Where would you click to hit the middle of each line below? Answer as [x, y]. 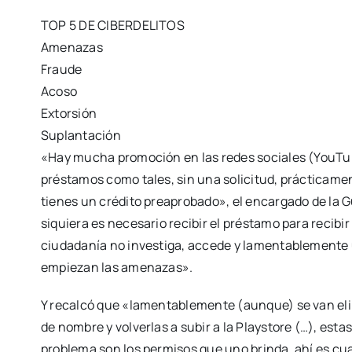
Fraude [61, 69]
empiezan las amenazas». [117, 267]
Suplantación [81, 135]
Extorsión [69, 113]
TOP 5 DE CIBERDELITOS [112, 25]
